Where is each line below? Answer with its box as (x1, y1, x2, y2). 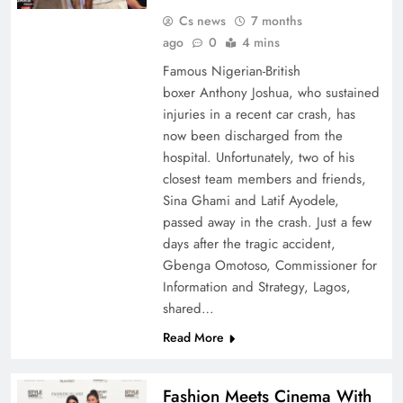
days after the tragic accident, (162, 234, 336, 254)
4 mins (241, 33, 280, 51)
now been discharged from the (162, 126, 343, 146)
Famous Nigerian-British (162, 61, 300, 81)
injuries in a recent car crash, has (162, 104, 355, 124)
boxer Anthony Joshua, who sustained (162, 83, 380, 103)
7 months (250, 12, 302, 30)
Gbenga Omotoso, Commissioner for (162, 255, 377, 275)
